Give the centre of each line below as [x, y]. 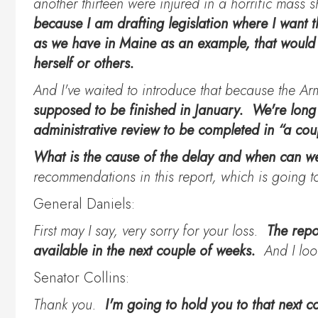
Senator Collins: [81, 278]
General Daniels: [84, 204]
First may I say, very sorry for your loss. [150, 231]
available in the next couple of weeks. [147, 251]
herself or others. [86, 64]
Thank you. [69, 305]
